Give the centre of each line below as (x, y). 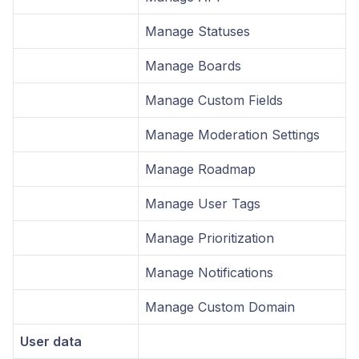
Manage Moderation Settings (232, 134)
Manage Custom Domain (220, 307)
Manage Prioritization (210, 238)
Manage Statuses (198, 31)
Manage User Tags (203, 203)
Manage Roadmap (200, 169)
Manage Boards (193, 65)
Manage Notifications (209, 272)
